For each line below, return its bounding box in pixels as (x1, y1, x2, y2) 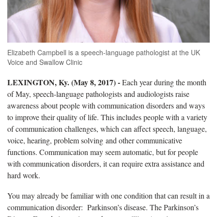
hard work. (7, 170, 40, 180)
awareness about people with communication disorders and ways (7, 100, 205, 110)
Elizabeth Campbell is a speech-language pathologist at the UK (7, 47, 200, 57)
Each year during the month (120, 77, 206, 87)
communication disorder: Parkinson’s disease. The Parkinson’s (7, 201, 199, 212)
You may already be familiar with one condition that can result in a (7, 190, 210, 201)
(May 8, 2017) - (71, 76, 120, 88)
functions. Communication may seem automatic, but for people (7, 146, 198, 157)
